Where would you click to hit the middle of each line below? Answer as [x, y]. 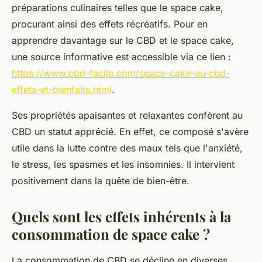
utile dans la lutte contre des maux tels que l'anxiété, [127, 148]
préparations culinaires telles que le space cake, [118, 8]
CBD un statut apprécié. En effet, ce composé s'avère [130, 132]
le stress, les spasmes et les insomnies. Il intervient [123, 165]
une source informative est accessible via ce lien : [121, 57]
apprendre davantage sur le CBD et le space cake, [123, 41]
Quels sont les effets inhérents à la [121, 217]
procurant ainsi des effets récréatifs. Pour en [110, 24]
